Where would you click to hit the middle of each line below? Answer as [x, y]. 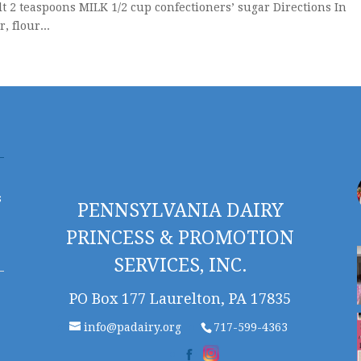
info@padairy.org [132, 328]
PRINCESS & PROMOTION [180, 239]
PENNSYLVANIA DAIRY [180, 211]
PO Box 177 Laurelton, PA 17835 [180, 299]
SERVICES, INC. [180, 266]
